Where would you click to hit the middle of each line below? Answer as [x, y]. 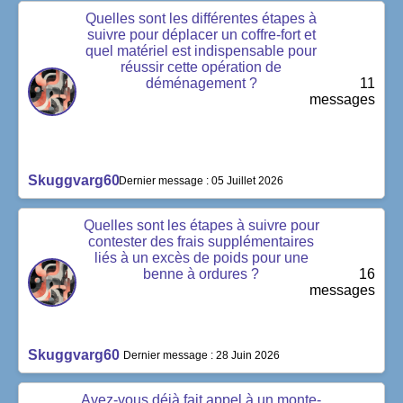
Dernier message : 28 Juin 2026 [201, 355]
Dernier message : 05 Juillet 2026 [201, 180]
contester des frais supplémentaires [201, 241]
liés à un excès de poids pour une [201, 257]
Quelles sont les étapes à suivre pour [201, 225]
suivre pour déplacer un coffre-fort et [201, 34]
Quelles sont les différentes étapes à [201, 18]
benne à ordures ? [201, 273]
